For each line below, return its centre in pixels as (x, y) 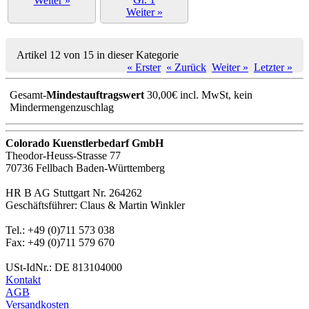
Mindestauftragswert (96, 95)
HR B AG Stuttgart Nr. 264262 (74, 193)
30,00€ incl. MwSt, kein (199, 95)
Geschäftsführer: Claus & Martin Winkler (95, 206)
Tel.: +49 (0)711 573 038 (60, 230)
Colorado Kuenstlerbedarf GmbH (84, 143)
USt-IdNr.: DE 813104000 (64, 268)
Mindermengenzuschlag (62, 107)
